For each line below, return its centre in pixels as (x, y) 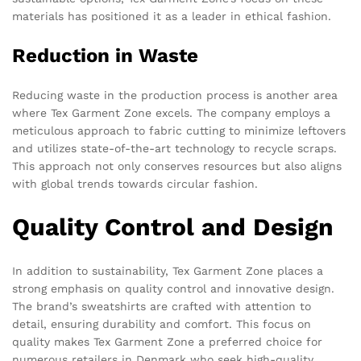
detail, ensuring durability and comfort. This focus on (162, 324)
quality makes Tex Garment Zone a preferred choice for (167, 342)
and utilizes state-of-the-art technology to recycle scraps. (174, 149)
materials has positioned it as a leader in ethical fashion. (172, 17)
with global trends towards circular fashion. (135, 184)
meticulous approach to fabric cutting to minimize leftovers (179, 131)
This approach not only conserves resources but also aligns (177, 166)
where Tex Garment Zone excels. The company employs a (171, 113)
